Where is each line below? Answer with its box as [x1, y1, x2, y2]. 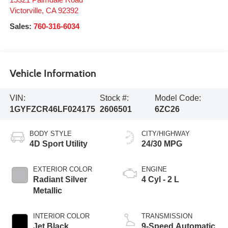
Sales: [9, 22, 34, 31]
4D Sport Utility [29, 139, 88, 149]
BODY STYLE [29, 130, 72, 138]
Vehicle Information [9, 67, 96, 79]
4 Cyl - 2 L [141, 175, 179, 184]
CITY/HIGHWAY [141, 130, 190, 138]
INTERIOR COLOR [33, 212, 90, 220]
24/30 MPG [141, 139, 182, 149]
